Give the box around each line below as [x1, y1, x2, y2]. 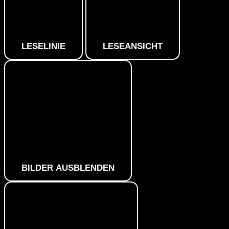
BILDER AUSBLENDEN [21, 163, 114, 173]
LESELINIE [21, 41, 65, 51]
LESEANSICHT [103, 41, 163, 51]
